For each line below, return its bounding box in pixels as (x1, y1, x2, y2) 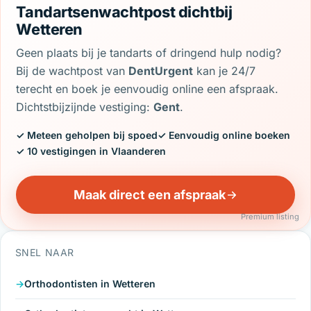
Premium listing (241, 212, 299, 222)
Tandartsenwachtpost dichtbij (16, 3, 233, 22)
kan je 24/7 (193, 64, 256, 78)
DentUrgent (128, 64, 194, 78)
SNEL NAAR (15, 246, 74, 258)
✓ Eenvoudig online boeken (158, 129, 291, 142)
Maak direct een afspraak (73, 187, 226, 202)
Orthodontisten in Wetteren (24, 278, 155, 290)
